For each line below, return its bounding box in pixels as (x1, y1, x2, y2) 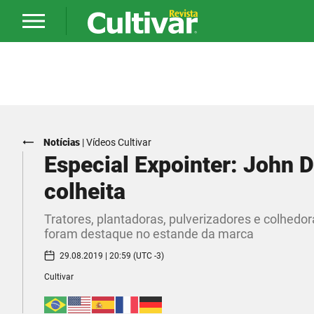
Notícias (43, 137, 80, 148)
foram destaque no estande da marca (44, 226, 254, 241)
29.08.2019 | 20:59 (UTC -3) (60, 250, 164, 261)
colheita (44, 178, 125, 205)
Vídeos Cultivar (86, 137, 151, 148)
